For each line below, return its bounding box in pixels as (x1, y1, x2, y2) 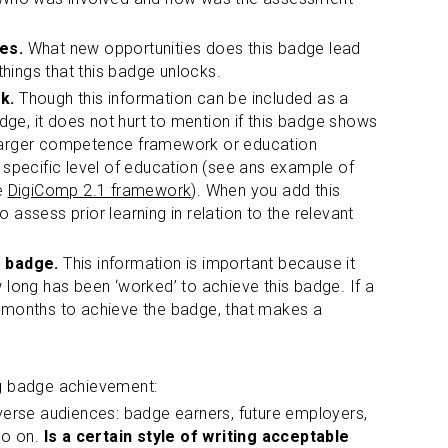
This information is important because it (58, 254, 356, 273)
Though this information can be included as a (14, 89, 349, 108)
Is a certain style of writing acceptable (43, 427, 350, 446)
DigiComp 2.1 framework (7, 181, 192, 200)
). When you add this (191, 181, 341, 200)
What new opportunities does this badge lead (23, 39, 361, 58)
